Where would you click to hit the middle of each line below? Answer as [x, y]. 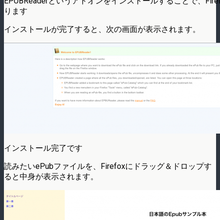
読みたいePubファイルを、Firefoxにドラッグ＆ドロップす [108, 166]
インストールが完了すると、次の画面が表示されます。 [102, 29]
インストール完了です [43, 148]
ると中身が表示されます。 [51, 176]
